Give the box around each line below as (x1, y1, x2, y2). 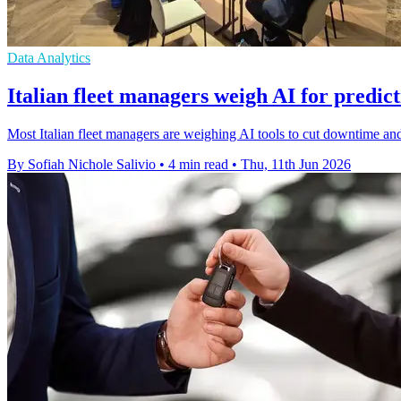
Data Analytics (7, 50, 90, 65)
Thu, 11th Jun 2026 (241, 156, 351, 172)
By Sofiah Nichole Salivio (7, 156, 156, 172)
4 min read (168, 156, 228, 172)
